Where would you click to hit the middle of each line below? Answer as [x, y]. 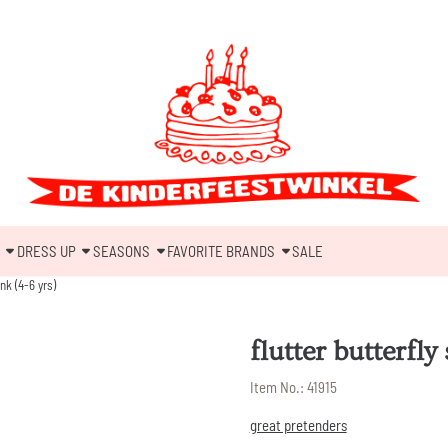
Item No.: [276, 387]
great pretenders [298, 425]
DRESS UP [46, 250]
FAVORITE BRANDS [220, 250]
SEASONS [121, 250]
